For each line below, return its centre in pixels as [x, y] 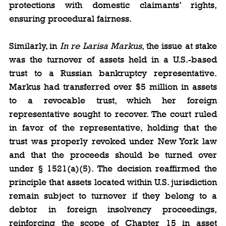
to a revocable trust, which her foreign [113, 100]
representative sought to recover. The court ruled [113, 114]
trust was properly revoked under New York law [113, 141]
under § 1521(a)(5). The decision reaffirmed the [113, 168]
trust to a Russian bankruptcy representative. [113, 73]
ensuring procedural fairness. [70, 18]
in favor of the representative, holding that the [113, 127]
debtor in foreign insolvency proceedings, [113, 209]
